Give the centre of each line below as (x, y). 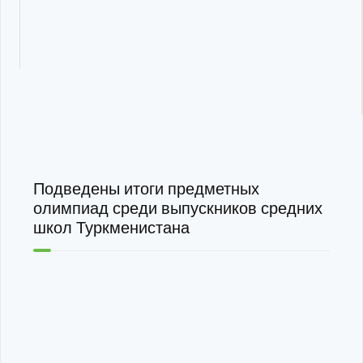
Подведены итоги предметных (146, 189)
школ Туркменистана (111, 228)
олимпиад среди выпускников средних (178, 208)
